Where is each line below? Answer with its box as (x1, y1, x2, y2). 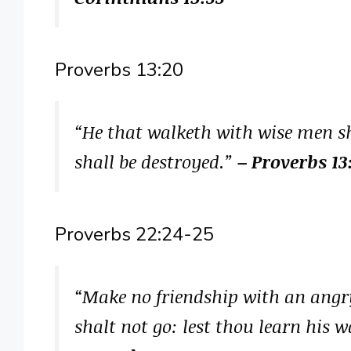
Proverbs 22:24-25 (54, 222, 214, 248)
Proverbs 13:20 (54, 57, 183, 83)
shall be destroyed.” (74, 149, 237, 175)
